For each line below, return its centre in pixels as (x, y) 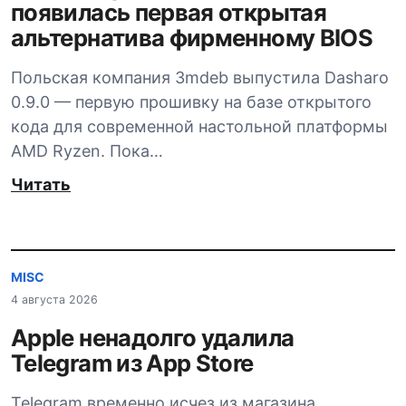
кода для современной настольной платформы (199, 126)
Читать (41, 184)
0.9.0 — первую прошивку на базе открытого (191, 101)
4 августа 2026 (54, 300)
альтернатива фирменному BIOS (192, 37)
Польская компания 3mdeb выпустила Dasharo (200, 77)
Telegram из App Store (132, 363)
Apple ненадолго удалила (153, 338)
